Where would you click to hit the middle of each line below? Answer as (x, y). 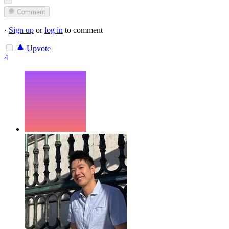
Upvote (38, 49)
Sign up (21, 30)
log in (54, 30)
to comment (83, 30)
